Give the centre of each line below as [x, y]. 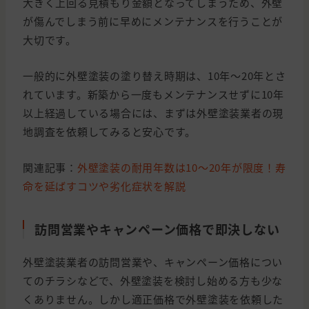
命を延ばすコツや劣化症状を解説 [104, 186]
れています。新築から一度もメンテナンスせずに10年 [153, 94]
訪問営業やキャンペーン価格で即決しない [157, 229]
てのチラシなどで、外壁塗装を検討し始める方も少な [153, 281]
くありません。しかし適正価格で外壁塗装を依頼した [153, 299]
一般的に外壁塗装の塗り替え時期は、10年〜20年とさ [154, 76]
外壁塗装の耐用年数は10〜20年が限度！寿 [181, 168]
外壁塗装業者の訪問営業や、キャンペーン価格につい [153, 262]
